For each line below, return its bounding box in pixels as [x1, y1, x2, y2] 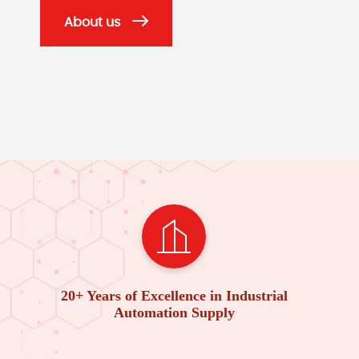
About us [64, 15, 120, 29]
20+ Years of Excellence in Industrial [60, 287, 288, 304]
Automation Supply [113, 304, 235, 321]
